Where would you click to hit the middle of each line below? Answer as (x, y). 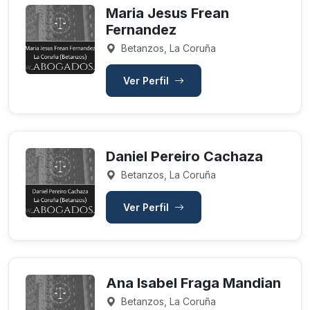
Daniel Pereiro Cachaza (184, 156)
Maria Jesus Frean (167, 13)
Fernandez (141, 30)
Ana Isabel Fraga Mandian (193, 283)
